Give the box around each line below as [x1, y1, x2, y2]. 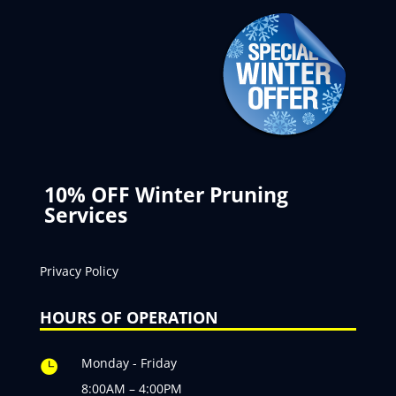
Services [43, 201, 127, 230]
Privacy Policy [39, 263, 118, 280]
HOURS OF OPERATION [39, 307, 218, 329]
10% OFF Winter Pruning [43, 180, 288, 209]
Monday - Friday [80, 354, 177, 372]
